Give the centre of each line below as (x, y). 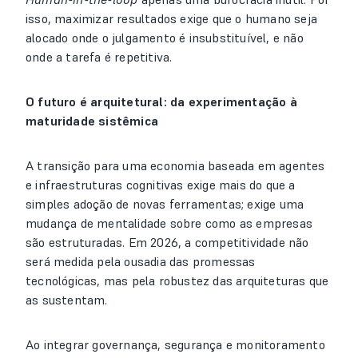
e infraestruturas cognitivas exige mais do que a (161, 185)
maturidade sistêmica (92, 121)
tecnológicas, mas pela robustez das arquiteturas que (177, 280)
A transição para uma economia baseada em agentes (175, 165)
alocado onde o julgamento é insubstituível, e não (165, 38)
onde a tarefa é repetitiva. (99, 57)
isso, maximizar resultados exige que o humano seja (172, 18)
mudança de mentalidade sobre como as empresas (169, 223)
